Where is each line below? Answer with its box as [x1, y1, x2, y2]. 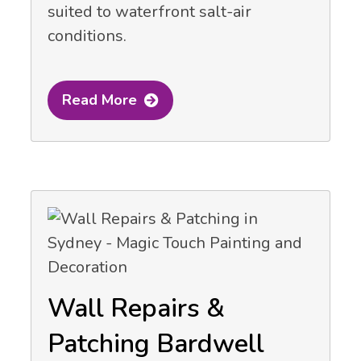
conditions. [48, 24, 127, 47]
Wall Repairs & [48, 291, 225, 326]
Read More [62, 90, 137, 110]
